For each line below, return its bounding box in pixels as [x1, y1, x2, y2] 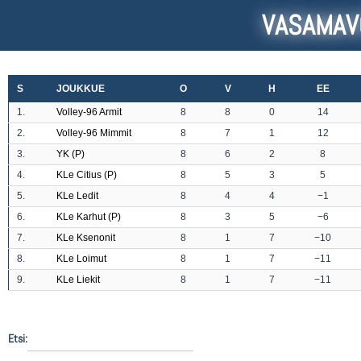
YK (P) [56, 148, 85, 160]
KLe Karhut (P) [56, 211, 121, 223]
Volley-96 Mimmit [56, 127, 131, 139]
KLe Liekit [56, 274, 100, 286]
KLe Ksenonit [56, 232, 115, 244]
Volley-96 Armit [56, 106, 122, 118]
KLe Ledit [56, 190, 98, 202]
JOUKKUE [56, 83, 105, 95]
